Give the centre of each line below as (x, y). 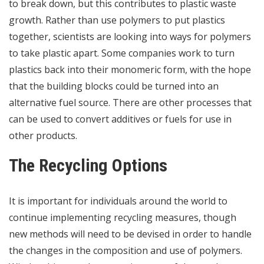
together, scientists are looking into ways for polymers (130, 37)
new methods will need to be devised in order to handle (130, 234)
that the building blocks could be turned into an (114, 86)
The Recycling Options (88, 166)
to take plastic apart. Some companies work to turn (122, 53)
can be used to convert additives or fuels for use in (120, 119)
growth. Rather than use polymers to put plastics (117, 20)
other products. (43, 136)
